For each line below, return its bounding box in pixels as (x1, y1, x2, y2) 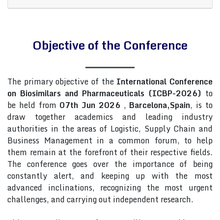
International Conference (116, 75, 213, 88)
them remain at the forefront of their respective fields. (7, 146, 213, 159)
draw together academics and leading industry (7, 110, 213, 123)
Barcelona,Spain (129, 99, 191, 111)
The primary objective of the (7, 75, 117, 88)
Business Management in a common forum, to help (7, 134, 213, 147)
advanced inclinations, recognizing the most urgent (7, 181, 213, 194)
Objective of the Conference (32, 35, 188, 55)
